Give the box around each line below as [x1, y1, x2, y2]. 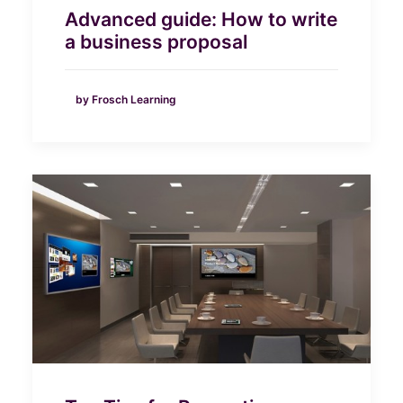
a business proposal [65, 31, 247, 54]
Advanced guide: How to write [65, 8, 337, 31]
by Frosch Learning [76, 92, 176, 106]
